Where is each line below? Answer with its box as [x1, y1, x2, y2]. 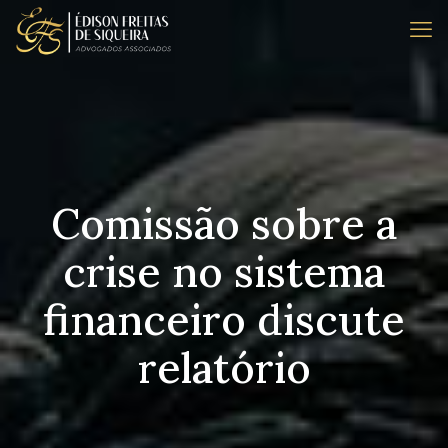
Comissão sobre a [51, 197, 397, 251]
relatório [137, 341, 311, 395]
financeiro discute [43, 293, 405, 347]
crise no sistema [63, 245, 385, 299]
